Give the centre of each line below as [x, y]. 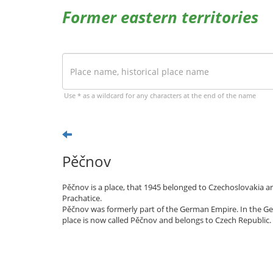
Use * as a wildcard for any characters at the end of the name [160, 95]
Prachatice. [82, 198]
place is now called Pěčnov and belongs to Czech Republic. [167, 220]
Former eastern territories [160, 17]
